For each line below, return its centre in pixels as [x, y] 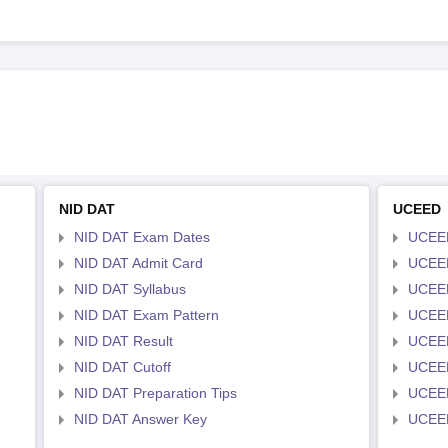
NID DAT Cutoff [122, 366]
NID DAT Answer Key [140, 418]
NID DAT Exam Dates [142, 236]
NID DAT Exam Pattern [146, 314]
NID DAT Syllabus [130, 288]
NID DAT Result [123, 340]
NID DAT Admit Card [138, 262]
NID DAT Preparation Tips [155, 392]
